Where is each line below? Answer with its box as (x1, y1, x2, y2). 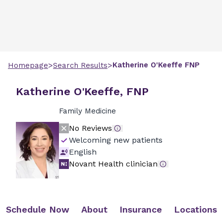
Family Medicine (58, 107, 116, 115)
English (68, 147, 97, 157)
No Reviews (68, 123, 112, 133)
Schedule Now (6, 204, 69, 215)
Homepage (8, 61, 48, 70)
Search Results (53, 61, 108, 70)
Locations (174, 204, 217, 215)
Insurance (119, 204, 162, 215)
